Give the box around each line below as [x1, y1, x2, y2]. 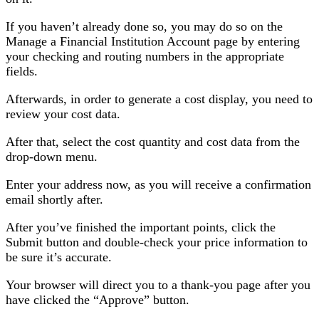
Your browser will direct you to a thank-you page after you [6, 278, 310, 293]
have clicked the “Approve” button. [6, 293, 189, 308]
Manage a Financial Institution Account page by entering [6, 34, 300, 49]
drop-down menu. [6, 150, 98, 164]
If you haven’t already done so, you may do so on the [6, 19, 283, 34]
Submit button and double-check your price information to [6, 235, 308, 250]
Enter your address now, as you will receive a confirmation [6, 177, 311, 192]
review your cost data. [6, 107, 120, 122]
